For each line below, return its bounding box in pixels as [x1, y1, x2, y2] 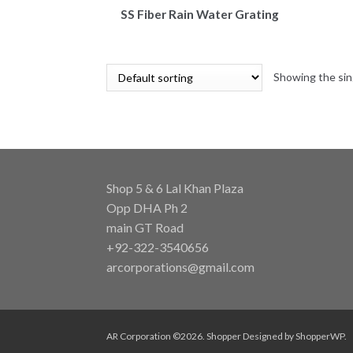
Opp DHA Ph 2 [106, 200, 188, 216]
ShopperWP [295, 329, 344, 342]
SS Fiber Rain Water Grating [120, 7, 279, 22]
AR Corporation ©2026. [106, 329, 206, 342]
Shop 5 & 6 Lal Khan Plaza [106, 180, 243, 196]
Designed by [240, 329, 295, 342]
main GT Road [106, 220, 184, 236]
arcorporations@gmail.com [106, 259, 255, 275]
